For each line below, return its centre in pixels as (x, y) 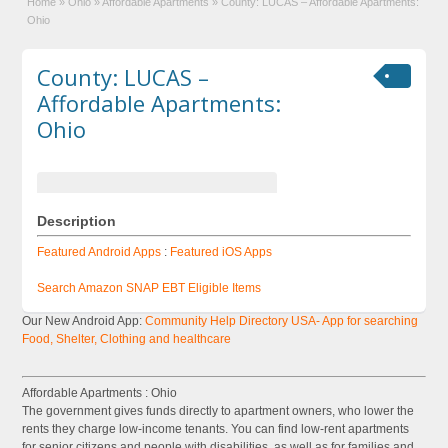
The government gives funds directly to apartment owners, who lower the (218, 411)
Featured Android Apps (99, 252)
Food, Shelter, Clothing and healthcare (127, 339)
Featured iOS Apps (221, 252)
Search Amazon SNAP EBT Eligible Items (149, 288)
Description (77, 221)
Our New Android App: (82, 321)
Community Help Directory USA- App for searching (280, 321)
